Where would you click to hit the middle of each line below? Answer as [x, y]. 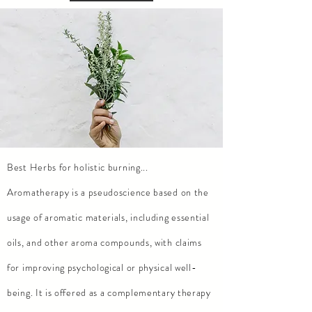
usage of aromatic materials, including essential [108, 217]
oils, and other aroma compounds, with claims [104, 242]
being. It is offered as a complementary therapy [109, 292]
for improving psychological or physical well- [102, 267]
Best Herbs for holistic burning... [78, 167]
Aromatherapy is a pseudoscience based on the [108, 192]
